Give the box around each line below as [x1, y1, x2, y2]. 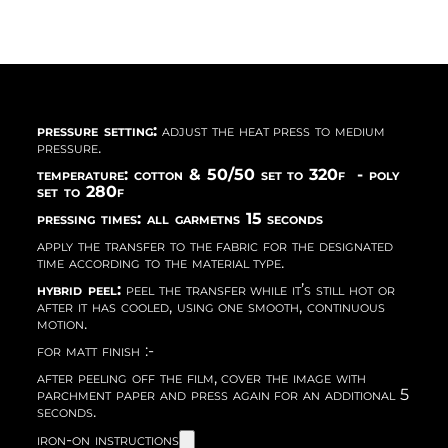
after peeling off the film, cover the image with [37, 367, 366, 387]
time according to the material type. [37, 252, 285, 272]
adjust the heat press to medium [157, 120, 385, 140]
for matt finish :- [37, 340, 154, 360]
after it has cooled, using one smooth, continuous [37, 296, 385, 316]
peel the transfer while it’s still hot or [121, 279, 395, 299]
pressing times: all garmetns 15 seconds [37, 208, 324, 228]
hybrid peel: [37, 279, 122, 299]
